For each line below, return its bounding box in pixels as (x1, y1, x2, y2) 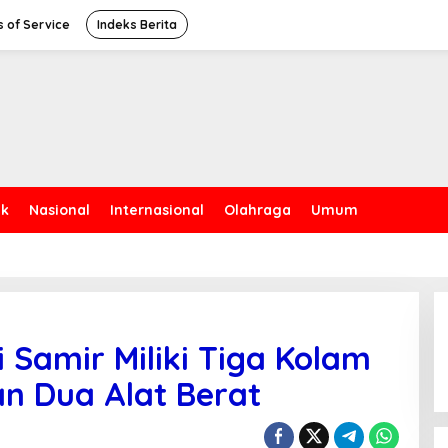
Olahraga (224, 201, 291, 219)
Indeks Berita (97, 17, 177, 32)
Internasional (110, 201, 204, 219)
